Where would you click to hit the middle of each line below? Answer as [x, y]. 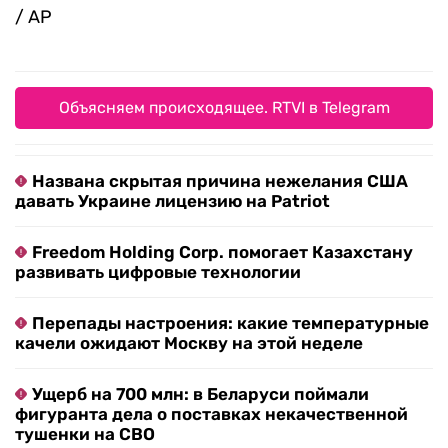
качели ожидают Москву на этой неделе [189, 342]
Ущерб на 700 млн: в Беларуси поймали [200, 393]
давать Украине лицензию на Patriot [172, 200]
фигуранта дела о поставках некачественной [211, 413]
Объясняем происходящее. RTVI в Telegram [224, 107]
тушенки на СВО [85, 433]
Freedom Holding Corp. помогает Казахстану [222, 251]
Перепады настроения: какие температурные [230, 322]
